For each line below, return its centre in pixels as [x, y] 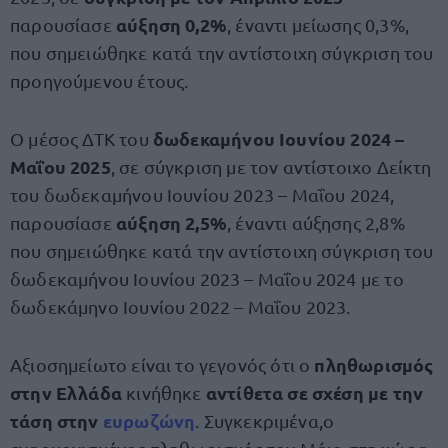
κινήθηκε [163, 392]
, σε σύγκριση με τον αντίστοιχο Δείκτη [271, 166]
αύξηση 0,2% [171, 24]
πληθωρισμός [374, 364]
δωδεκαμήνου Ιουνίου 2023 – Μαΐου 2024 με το [207, 278]
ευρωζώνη [149, 420]
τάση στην [56, 420]
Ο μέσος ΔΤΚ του [81, 138]
